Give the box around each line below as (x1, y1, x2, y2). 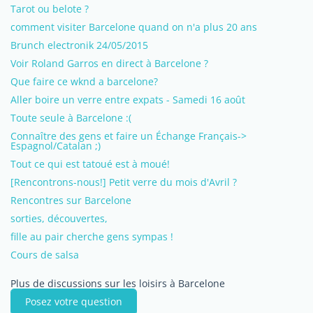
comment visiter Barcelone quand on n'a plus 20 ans (10, 20, 257, 34)
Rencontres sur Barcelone (10, 194, 131, 207)
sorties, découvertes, (10, 212, 108, 225)
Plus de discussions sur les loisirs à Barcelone (10, 277, 225, 290)
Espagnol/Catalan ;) (10, 139, 101, 152)
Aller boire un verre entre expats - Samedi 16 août (10, 93, 245, 106)
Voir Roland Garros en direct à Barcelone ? (10, 57, 208, 70)
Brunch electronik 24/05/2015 (10, 38, 148, 52)
